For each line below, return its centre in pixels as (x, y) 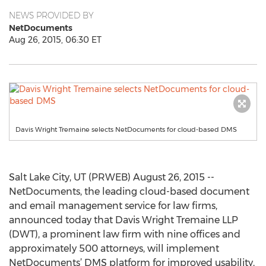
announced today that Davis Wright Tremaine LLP (123, 220)
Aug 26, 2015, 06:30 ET (55, 40)
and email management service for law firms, (113, 206)
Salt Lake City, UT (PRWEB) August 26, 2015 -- (112, 177)
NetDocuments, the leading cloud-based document (129, 191)
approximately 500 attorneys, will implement (114, 248)
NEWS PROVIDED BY (51, 15)
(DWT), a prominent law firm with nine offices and (125, 234)
